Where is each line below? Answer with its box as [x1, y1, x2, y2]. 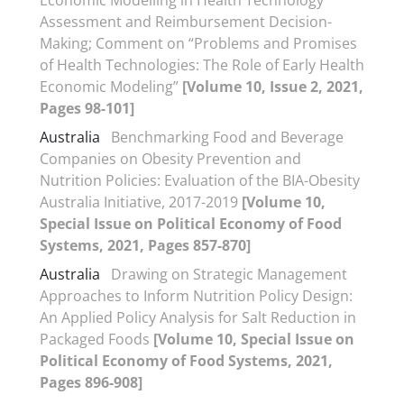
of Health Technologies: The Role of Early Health [40, 55, 364, 75]
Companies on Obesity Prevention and [40, 149, 301, 169]
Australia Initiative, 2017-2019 [40, 192, 242, 212]
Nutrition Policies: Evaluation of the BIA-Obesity [40, 170, 360, 190]
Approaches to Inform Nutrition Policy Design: [40, 286, 353, 306]
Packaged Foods [40, 329, 153, 349]
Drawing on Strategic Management [111, 264, 347, 284]
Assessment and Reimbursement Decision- [40, 12, 332, 32]
